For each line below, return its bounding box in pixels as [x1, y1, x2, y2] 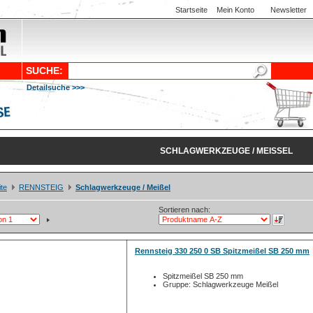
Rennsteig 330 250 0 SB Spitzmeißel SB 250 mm [135, 247, 310, 255]
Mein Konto [217, 6, 254, 14]
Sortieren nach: [159, 205, 210, 214]
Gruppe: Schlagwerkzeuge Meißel [163, 280, 278, 289]
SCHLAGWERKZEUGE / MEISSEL [160, 146, 288, 156]
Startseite [175, 6, 208, 14]
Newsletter [270, 6, 307, 14]
